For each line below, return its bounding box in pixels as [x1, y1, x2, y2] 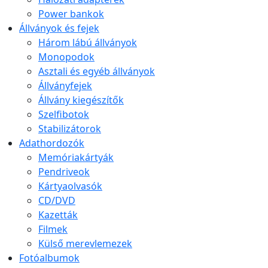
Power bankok [38, 7, 104, 21]
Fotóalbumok [19, 251, 80, 265]
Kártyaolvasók [38, 179, 102, 193]
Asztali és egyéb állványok [38, 65, 155, 78]
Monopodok [38, 50, 95, 64]
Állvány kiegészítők [38, 93, 124, 107]
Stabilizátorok [38, 122, 101, 136]
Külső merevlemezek [38, 237, 132, 251]
